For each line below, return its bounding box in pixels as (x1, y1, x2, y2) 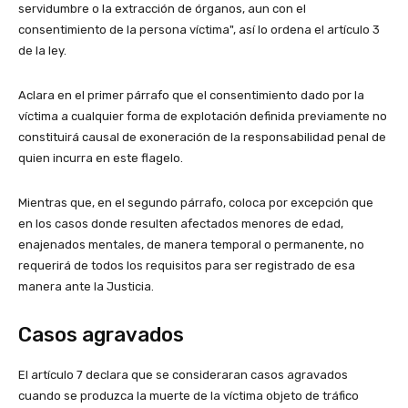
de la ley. (18, 44, 66, 58)
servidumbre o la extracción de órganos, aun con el (18, 2, 306, 16)
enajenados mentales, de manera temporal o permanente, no (18, 238, 364, 252)
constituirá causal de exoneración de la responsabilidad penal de (18, 130, 386, 145)
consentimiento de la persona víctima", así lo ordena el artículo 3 (18, 23, 380, 37)
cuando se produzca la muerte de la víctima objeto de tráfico (18, 389, 359, 403)
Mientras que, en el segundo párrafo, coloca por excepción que (18, 196, 373, 210)
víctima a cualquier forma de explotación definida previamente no (18, 109, 387, 124)
